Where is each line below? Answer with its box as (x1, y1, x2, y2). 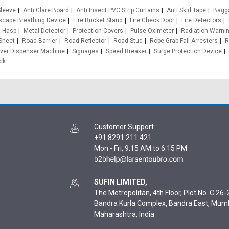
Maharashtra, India (94, 210, 154, 218)
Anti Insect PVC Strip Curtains (76, 7, 159, 14)
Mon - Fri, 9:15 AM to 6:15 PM (94, 144, 187, 152)
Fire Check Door (130, 17, 174, 24)
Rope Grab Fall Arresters (150, 37, 218, 44)
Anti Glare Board (22, 7, 69, 14)
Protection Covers (73, 27, 123, 34)
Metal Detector (24, 27, 65, 34)
